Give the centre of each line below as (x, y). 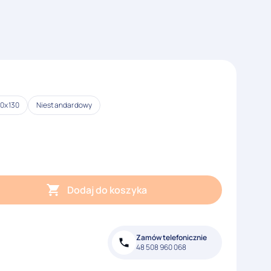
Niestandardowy (64, 105)
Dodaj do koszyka (107, 190)
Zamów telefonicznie (171, 238)
